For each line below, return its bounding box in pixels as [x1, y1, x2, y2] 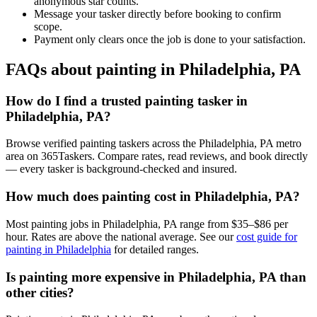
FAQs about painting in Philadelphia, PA [6, 59, 301, 79]
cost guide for [236, 230, 297, 243]
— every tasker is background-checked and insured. [6, 163, 237, 175]
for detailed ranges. [111, 243, 199, 255]
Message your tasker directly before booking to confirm [34, 7, 281, 20]
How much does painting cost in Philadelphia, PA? [6, 189, 300, 204]
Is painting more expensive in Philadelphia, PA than [6, 269, 306, 284]
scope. [34, 20, 62, 33]
